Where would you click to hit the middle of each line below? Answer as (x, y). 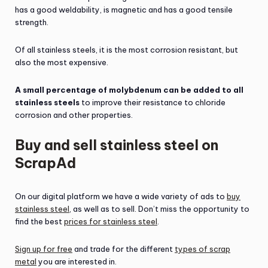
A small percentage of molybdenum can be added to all (129, 90)
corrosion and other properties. (74, 115)
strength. (32, 22)
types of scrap (202, 249)
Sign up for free (44, 249)
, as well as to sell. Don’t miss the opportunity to (159, 209)
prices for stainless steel (111, 221)
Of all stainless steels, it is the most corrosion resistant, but (127, 50)
